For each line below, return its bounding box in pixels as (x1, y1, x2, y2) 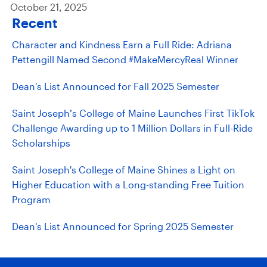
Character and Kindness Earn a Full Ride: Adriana (12, 38, 232, 50)
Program (12, 193, 51, 205)
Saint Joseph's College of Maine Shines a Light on (12, 163, 235, 175)
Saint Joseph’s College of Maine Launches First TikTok (12, 107, 254, 119)
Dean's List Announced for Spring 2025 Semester (12, 220, 234, 232)
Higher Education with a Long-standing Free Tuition (12, 178, 244, 190)
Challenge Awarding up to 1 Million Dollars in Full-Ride (12, 122, 253, 133)
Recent (12, 14, 57, 30)
